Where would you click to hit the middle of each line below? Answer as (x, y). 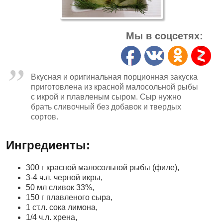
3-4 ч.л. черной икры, (64, 177)
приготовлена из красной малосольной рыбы (114, 87)
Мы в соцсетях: (165, 36)
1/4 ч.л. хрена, (52, 217)
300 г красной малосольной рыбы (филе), (103, 167)
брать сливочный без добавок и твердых (106, 107)
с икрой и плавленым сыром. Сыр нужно (106, 97)
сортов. (45, 117)
